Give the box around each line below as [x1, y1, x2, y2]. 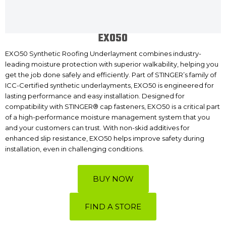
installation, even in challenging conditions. [5, 145, 144, 153]
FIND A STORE [85, 201, 141, 211]
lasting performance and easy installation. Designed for [5, 92, 185, 100]
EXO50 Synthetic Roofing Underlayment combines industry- [5, 49, 201, 58]
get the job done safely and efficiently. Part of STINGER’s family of [5, 71, 216, 79]
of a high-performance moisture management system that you [5, 113, 210, 121]
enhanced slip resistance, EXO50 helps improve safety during [5, 134, 204, 142]
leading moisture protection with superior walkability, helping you [5, 60, 218, 68]
